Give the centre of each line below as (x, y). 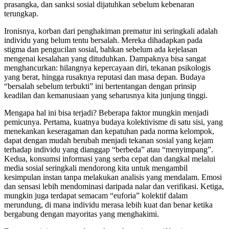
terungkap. (21, 13)
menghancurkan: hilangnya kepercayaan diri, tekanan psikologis (107, 67)
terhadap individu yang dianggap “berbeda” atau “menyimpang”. (109, 149)
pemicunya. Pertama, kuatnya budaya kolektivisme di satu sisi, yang (113, 122)
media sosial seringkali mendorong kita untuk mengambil (96, 168)
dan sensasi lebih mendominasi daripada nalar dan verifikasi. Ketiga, (114, 186)
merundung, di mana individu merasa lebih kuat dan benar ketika (108, 204)
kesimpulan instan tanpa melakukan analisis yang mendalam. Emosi (113, 177)
